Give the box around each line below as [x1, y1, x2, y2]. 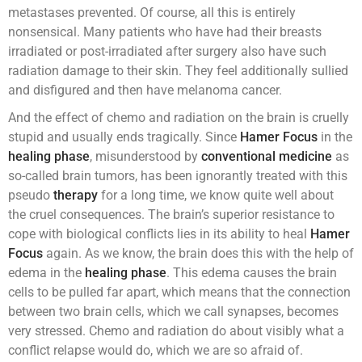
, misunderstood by [90, 149, 201, 165]
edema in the [8, 265, 85, 281]
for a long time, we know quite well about [98, 187, 334, 204]
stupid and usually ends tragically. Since [8, 129, 240, 145]
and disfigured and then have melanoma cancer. [8, 82, 282, 99]
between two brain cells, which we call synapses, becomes [8, 304, 339, 320]
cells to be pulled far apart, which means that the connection [8, 284, 351, 301]
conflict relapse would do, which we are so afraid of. [8, 343, 303, 359]
